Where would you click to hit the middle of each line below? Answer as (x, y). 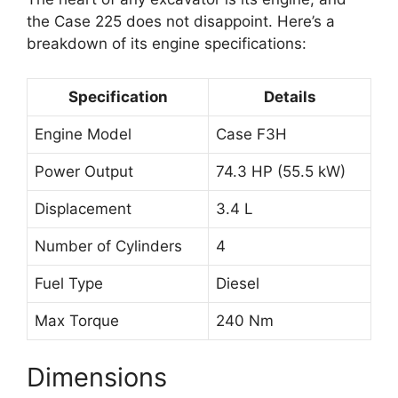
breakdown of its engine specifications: (167, 44)
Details (290, 96)
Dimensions (97, 378)
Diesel (238, 283)
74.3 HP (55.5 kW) (281, 171)
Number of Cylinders (108, 246)
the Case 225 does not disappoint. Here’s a (181, 22)
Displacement (83, 208)
